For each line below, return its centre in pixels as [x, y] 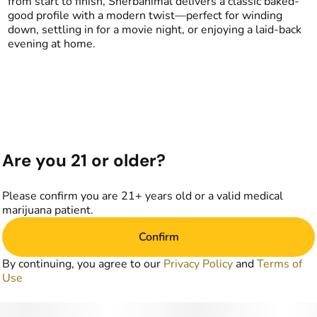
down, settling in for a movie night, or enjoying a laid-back [154, 30]
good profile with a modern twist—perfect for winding [145, 16]
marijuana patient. [48, 210]
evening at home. [51, 44]
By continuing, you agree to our [83, 264]
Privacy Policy [198, 264]
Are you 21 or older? [84, 160]
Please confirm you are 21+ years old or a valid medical [143, 196]
